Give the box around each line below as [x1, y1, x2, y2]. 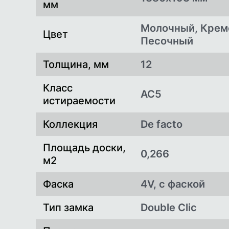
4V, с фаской [141, 178, 205, 191]
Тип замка [42, 201, 94, 214]
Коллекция [42, 118, 98, 131]
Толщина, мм [42, 58, 109, 71]
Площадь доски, [42, 142, 126, 154]
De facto [141, 118, 182, 131]
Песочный [141, 35, 193, 48]
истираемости [42, 95, 116, 107]
